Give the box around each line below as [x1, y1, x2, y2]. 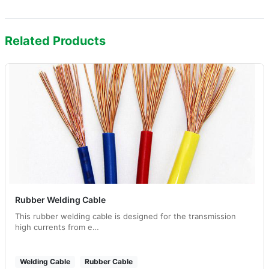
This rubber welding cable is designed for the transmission [15, 211, 236, 221]
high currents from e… [15, 222, 99, 232]
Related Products [5, 33, 106, 48]
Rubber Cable [85, 256, 133, 266]
